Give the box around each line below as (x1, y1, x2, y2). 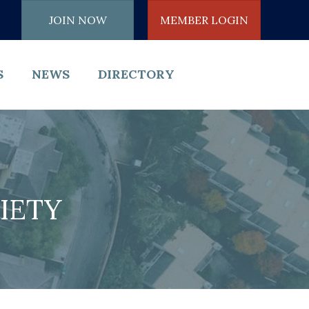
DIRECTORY (97, 66, 175, 83)
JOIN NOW (48, 13, 107, 27)
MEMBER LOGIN (160, 13, 249, 27)
